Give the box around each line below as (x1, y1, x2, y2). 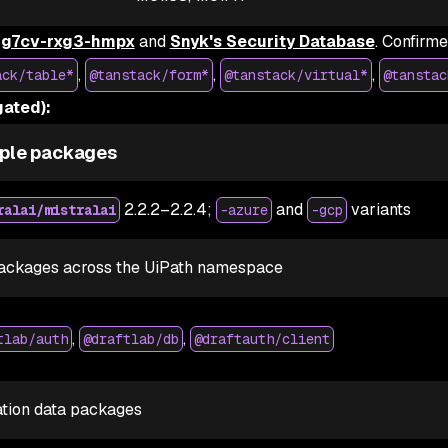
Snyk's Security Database (169, 31, 375, 52)
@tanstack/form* (88, 66, 209, 84)
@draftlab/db (82, 330, 179, 348)
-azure (219, 201, 268, 219)
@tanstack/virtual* (223, 66, 368, 84)
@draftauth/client (193, 330, 330, 348)
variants (346, 199, 411, 220)
